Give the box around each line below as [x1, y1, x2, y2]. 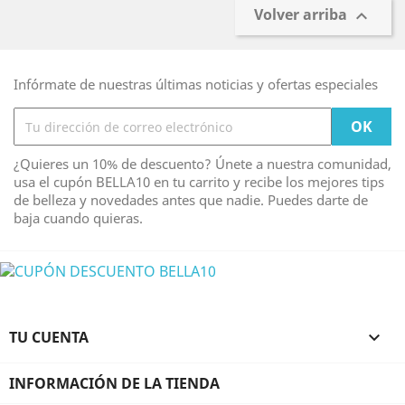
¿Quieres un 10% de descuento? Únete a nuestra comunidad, [14, 155, 391, 173]
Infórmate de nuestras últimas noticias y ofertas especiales [14, 75, 378, 93]
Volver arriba [254, 5, 351, 25]
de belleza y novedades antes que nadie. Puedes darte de [14, 191, 368, 209]
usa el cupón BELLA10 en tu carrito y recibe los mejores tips [14, 173, 384, 191]
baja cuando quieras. [14, 209, 143, 227]
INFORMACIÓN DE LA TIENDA [9, 372, 220, 393]
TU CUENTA [9, 326, 89, 347]
